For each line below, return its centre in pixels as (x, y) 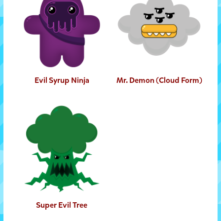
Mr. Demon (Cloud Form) (159, 80)
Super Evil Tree (62, 205)
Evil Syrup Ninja (62, 80)
